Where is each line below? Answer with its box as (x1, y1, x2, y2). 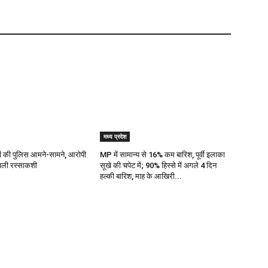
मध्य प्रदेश (103, 132, 127, 141)
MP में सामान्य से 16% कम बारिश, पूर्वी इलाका (100, 150, 226, 159)
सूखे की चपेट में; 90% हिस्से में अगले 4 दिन (100, 160, 217, 170)
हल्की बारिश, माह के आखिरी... (100, 171, 182, 181)
